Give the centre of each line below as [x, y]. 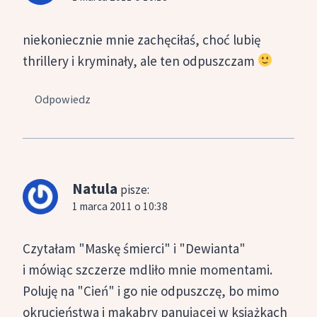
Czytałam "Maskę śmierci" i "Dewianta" [134, 249]
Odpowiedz [63, 99]
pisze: [135, 190]
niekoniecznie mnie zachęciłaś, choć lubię [142, 39]
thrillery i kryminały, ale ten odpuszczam [140, 60]
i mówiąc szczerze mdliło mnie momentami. [148, 270]
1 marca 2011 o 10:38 [120, 207]
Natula [95, 189]
